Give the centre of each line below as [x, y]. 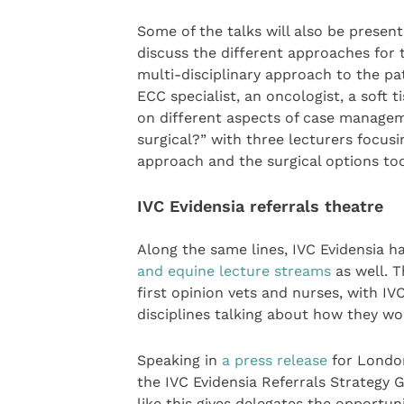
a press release [274, 360]
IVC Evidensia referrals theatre [260, 206]
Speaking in [179, 360]
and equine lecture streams [234, 271]
